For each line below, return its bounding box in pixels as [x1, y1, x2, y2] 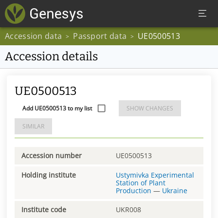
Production [116, 185, 151, 195]
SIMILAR [22, 122, 44, 131]
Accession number [21, 150, 82, 160]
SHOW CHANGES [127, 104, 173, 112]
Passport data [73, 31, 127, 41]
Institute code [21, 205, 66, 215]
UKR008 [116, 205, 141, 215]
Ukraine [162, 185, 187, 195]
